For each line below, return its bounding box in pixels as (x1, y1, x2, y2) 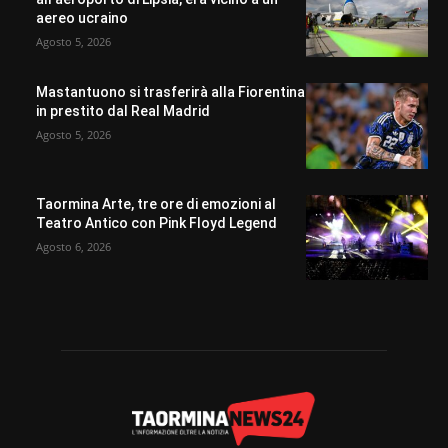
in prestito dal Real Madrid (36, 102, 210, 119)
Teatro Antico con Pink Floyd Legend (36, 214, 277, 231)
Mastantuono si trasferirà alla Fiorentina (36, 83, 305, 100)
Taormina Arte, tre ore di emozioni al (36, 195, 276, 212)
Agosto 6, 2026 (36, 238, 111, 254)
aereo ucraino (36, 10, 128, 27)
